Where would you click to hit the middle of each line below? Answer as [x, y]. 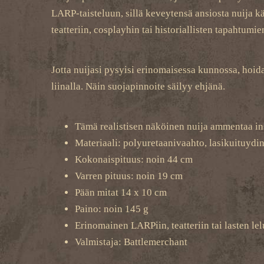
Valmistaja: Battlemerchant [131, 242]
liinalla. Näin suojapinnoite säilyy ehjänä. [138, 86]
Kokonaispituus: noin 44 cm [134, 159]
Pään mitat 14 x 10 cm [121, 192]
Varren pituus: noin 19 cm [129, 176]
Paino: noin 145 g [112, 209]
